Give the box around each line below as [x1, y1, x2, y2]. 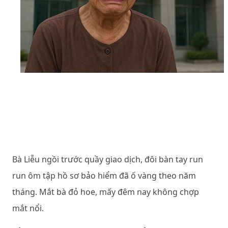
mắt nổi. [12, 203, 44, 214]
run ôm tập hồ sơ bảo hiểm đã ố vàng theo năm [12, 170, 196, 181]
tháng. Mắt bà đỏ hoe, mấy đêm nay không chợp [12, 186, 199, 197]
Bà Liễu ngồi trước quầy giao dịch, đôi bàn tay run [12, 154, 203, 165]
